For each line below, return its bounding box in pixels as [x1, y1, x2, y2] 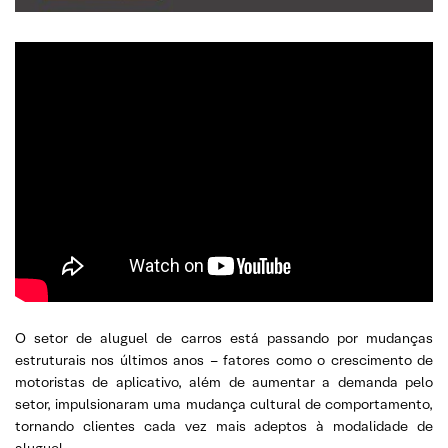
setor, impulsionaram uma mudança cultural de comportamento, [15, 395, 433, 414]
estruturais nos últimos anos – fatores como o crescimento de [15, 351, 433, 370]
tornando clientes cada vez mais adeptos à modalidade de [15, 417, 433, 436]
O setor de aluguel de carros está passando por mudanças [15, 329, 433, 348]
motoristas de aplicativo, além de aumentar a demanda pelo [15, 373, 433, 392]
